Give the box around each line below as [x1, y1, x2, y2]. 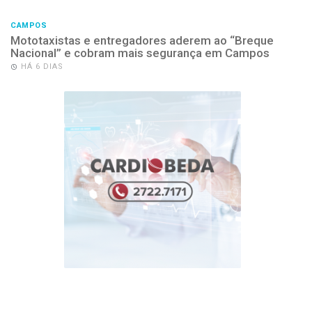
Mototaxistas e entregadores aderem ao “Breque [10, 33, 274, 47]
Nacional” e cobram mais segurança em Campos [10, 45, 270, 60]
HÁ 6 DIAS [21, 61, 63, 71]
